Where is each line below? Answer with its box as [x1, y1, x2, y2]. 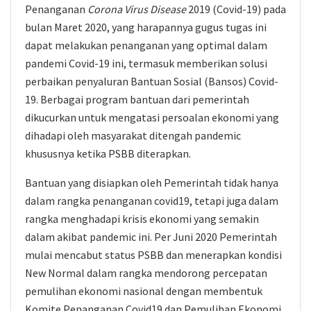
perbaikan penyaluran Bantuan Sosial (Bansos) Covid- [25, 74, 278, 88]
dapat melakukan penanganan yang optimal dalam [25, 38, 267, 52]
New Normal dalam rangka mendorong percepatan [25, 266, 267, 280]
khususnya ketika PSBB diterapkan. [25, 146, 191, 160]
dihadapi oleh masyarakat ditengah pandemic [25, 128, 241, 142]
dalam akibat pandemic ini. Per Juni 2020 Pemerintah [25, 230, 277, 244]
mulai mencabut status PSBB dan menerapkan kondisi [25, 248, 282, 262]
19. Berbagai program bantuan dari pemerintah [25, 92, 249, 106]
